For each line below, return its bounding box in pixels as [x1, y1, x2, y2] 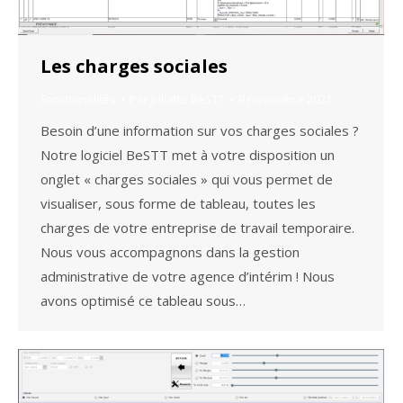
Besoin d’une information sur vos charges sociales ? [40, 121, 359, 140]
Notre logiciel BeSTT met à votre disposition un [40, 146, 335, 165]
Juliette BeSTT [151, 91, 225, 108]
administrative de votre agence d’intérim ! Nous [40, 267, 335, 286]
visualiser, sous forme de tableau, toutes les [40, 194, 316, 213]
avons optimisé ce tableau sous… [40, 291, 246, 310]
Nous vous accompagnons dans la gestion [40, 243, 300, 262]
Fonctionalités [40, 91, 116, 108]
